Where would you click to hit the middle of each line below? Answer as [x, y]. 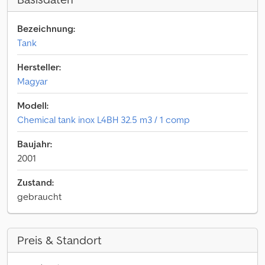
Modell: [33, 105]
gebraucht [39, 196]
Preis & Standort [59, 240]
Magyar [33, 81]
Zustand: [35, 182]
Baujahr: [35, 144]
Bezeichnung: [46, 28]
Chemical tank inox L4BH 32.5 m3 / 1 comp [104, 119]
